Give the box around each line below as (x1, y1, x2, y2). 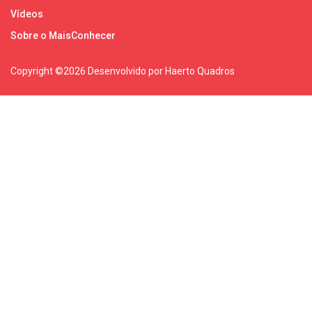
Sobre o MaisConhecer (10, 29, 116, 41)
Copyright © (10, 65, 63, 77)
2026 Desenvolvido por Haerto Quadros (63, 65, 235, 77)
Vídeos (10, 8, 43, 19)
